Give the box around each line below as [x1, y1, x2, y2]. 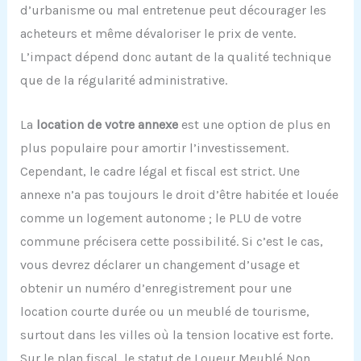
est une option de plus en [177, 116, 330, 132]
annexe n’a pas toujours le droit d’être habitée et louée [19, 186, 338, 202]
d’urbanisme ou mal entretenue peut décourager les [19, 2, 326, 18]
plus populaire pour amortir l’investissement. [19, 139, 288, 156]
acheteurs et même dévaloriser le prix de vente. [19, 25, 296, 41]
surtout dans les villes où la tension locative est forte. [19, 326, 333, 342]
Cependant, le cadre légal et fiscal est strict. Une [19, 163, 300, 179]
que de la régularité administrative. [19, 72, 227, 88]
